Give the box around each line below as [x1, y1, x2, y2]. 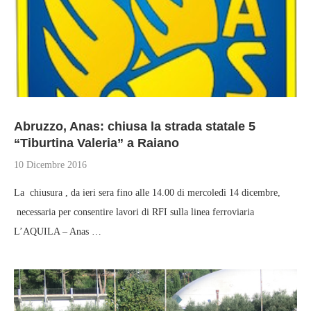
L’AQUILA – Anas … [14, 226, 101, 237]
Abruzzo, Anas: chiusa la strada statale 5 [14, 119, 255, 133]
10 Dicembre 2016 [14, 160, 87, 170]
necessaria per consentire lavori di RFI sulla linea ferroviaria [14, 207, 254, 217]
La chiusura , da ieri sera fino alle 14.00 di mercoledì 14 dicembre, [14, 187, 280, 198]
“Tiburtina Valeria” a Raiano [14, 136, 179, 150]
